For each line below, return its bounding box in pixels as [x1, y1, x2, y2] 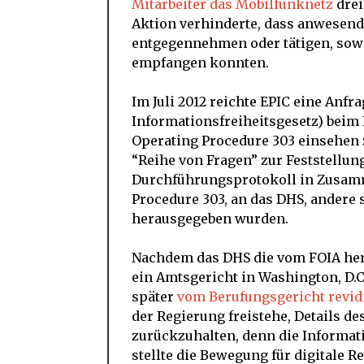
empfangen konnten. [132, 54, 269, 71]
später [132, 288, 177, 305]
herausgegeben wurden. [132, 210, 288, 227]
